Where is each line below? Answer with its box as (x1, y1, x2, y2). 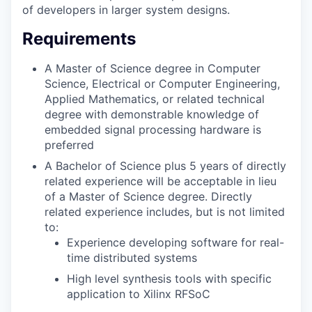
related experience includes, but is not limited (45, 204, 285, 219)
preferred (45, 137, 94, 152)
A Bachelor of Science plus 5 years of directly (45, 158, 286, 173)
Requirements (22, 28, 136, 49)
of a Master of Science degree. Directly (45, 189, 252, 203)
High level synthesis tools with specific (67, 271, 272, 286)
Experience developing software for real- (67, 235, 284, 249)
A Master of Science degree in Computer (45, 61, 260, 75)
